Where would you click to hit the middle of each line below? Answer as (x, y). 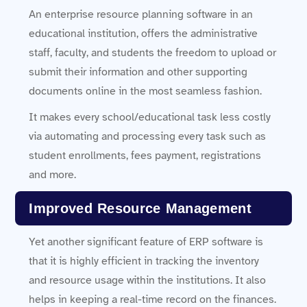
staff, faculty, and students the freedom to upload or (153, 52)
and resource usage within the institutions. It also (148, 280)
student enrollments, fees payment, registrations (145, 155)
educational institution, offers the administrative (144, 33)
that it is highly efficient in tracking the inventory (144, 261)
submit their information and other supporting (138, 72)
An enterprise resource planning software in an (141, 14)
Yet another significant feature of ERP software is (146, 242)
